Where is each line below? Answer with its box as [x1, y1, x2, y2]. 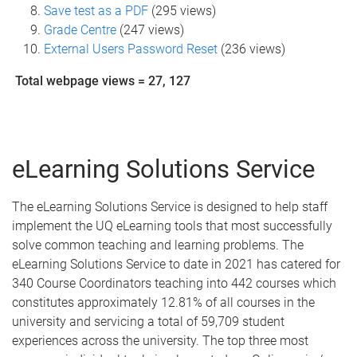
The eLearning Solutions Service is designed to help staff [12, 199, 328, 215]
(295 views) [148, 3, 226, 19]
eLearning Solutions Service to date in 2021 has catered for [12, 257, 340, 273]
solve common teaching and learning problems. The [12, 237, 304, 253]
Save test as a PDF [44, 3, 148, 19]
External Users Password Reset [44, 41, 218, 57]
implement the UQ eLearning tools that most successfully [12, 218, 332, 234]
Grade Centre [44, 22, 116, 38]
